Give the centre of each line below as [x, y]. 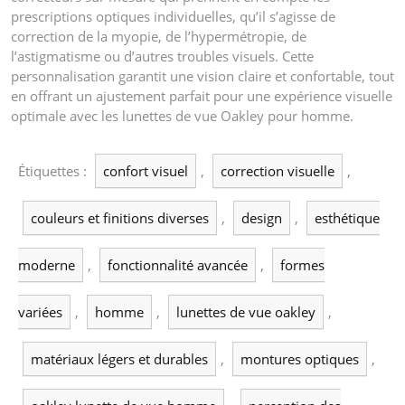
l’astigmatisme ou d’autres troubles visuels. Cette [162, 56]
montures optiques [300, 358]
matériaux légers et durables [119, 358]
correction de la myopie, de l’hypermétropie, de [159, 36]
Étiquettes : [54, 170]
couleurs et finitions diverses [120, 217]
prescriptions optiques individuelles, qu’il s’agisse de [173, 16]
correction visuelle [278, 170]
